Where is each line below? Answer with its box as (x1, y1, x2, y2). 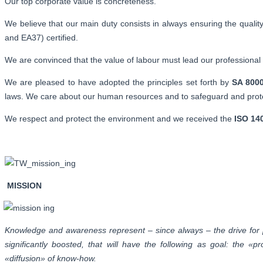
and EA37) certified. (5, 32, 78, 42)
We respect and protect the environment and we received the (5, 113, 234, 123)
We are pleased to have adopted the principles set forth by (5, 77, 232, 87)
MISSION (7, 180, 42, 190)
